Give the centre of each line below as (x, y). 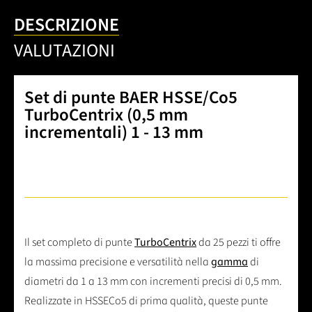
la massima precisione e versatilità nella (118, 262)
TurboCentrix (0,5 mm (106, 115)
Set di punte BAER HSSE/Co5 (131, 98)
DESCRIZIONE (67, 25)
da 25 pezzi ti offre (239, 243)
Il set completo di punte (79, 243)
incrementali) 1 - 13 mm (114, 133)
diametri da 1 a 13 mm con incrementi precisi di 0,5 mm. (153, 282)
